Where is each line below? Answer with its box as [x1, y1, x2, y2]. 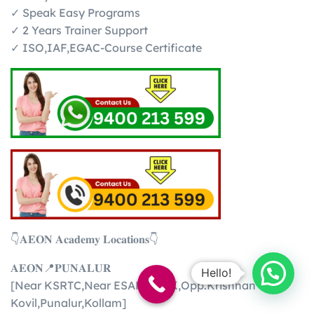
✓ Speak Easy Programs [11, 5, 140, 20]
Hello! [201, 266, 231, 280]
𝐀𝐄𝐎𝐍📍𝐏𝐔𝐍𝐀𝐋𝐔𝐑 [11, 260, 111, 275]
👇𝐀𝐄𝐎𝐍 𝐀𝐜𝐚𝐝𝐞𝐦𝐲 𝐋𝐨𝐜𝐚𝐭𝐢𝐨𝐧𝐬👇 [11, 231, 158, 246]
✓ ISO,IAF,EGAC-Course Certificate [11, 40, 202, 55]
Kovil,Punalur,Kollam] [11, 295, 126, 310]
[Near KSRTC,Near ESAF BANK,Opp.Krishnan [11, 278, 256, 292]
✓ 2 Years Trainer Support [11, 22, 148, 37]
